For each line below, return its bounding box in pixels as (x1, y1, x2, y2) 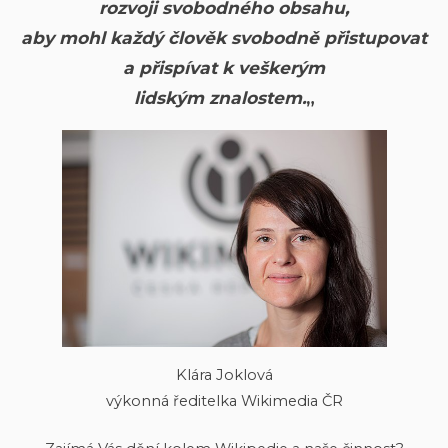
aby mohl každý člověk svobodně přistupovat (21, 27, 427, 49)
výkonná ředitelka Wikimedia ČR (105, 391, 343, 410)
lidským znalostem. (133, 87, 306, 109)
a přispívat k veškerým (123, 57, 325, 79)
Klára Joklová (175, 365, 273, 384)
